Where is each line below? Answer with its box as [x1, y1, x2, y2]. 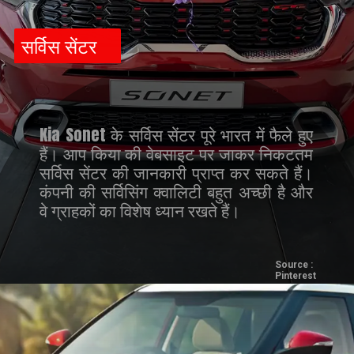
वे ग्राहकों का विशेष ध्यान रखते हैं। [40, 198, 241, 223]
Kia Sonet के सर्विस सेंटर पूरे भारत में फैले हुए [40, 122, 313, 147]
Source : [274, 259, 313, 271]
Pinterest [274, 270, 316, 282]
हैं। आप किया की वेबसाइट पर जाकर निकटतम [40, 141, 313, 166]
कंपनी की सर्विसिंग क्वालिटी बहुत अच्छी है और [40, 179, 313, 204]
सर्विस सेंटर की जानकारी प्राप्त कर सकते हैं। [40, 160, 313, 185]
